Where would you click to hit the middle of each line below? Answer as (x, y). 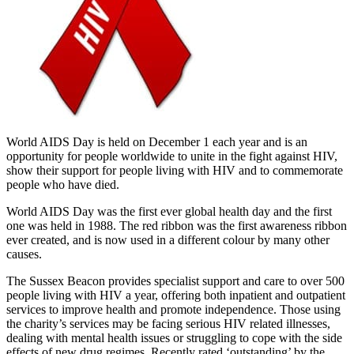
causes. (24, 254)
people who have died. (63, 185)
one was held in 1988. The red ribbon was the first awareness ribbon (177, 226)
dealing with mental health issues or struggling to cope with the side (174, 338)
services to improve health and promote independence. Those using (173, 310)
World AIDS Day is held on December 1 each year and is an (157, 142)
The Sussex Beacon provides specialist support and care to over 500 (175, 281)
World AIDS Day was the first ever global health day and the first (169, 212)
